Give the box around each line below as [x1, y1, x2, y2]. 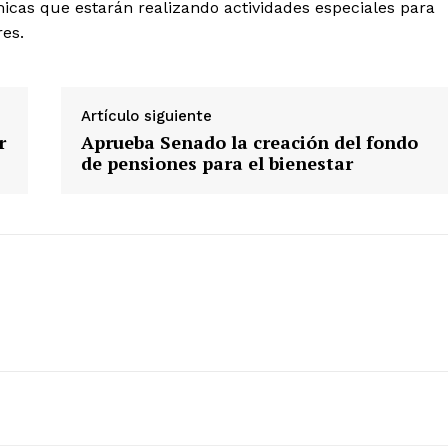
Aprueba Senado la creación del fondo [80, 129, 418, 154]
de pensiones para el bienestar [80, 150, 353, 175]
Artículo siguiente [80, 106, 212, 125]
